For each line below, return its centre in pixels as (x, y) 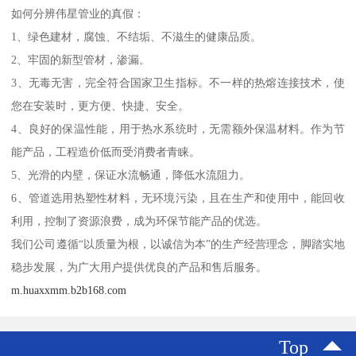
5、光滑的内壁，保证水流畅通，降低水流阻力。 (131, 174)
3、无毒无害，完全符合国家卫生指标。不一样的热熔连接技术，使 (178, 82)
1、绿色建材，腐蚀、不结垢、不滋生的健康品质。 (137, 36)
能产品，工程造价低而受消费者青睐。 (106, 151)
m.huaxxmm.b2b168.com (69, 290)
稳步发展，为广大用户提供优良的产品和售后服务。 (139, 267)
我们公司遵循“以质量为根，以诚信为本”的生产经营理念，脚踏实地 (178, 244)
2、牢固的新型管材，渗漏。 (81, 59)
